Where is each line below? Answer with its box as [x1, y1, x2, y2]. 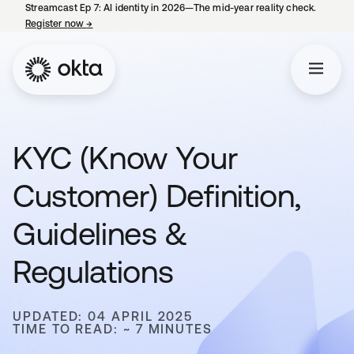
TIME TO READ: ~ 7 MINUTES [13, 322, 213, 336]
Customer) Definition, [13, 178, 301, 213]
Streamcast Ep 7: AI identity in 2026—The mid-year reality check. [25, 2, 317, 13]
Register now [25, 18, 87, 29]
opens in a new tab [92, 18, 179, 29]
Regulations [13, 254, 174, 289]
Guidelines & [13, 216, 189, 251]
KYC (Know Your [13, 140, 238, 175]
